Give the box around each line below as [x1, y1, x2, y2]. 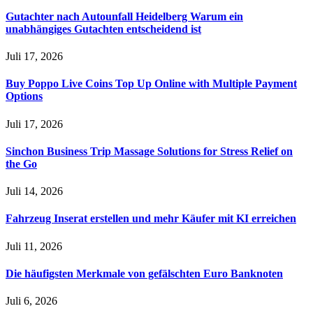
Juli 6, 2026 [6, 295, 57, 307]
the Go [6, 157, 37, 170]
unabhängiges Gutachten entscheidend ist [6, 22, 201, 35]
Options [6, 90, 43, 103]
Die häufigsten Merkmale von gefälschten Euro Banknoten [6, 267, 283, 279]
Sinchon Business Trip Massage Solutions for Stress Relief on [6, 145, 293, 157]
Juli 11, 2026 [6, 240, 62, 252]
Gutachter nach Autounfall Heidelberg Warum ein [6, 10, 243, 22]
